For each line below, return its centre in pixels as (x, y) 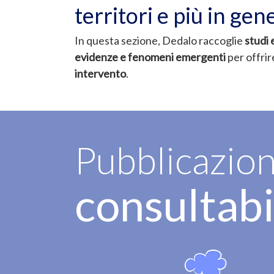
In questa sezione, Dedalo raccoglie (160, 40)
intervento (100, 73)
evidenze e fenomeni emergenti (150, 57)
